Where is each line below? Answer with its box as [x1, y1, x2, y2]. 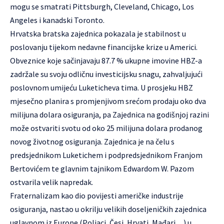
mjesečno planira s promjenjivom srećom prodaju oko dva [10, 96, 206, 106]
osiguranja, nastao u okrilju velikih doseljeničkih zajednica [10, 204, 206, 214]
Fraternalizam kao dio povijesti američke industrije [10, 190, 183, 200]
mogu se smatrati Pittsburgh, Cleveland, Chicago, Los [10, 1, 194, 11]
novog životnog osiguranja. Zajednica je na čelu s [10, 136, 174, 146]
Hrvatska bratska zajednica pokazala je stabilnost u [10, 28, 186, 38]
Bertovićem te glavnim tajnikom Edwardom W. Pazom [10, 163, 194, 173]
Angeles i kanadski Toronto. [10, 15, 104, 25]
